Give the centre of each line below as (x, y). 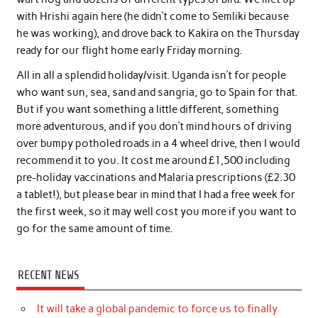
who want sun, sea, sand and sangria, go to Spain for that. (157, 93)
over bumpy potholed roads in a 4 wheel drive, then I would (158, 144)
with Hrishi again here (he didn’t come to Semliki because (152, 17)
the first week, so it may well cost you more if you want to (156, 212)
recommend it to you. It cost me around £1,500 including (153, 161)
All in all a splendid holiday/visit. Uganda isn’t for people (151, 76)
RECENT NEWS (48, 275)
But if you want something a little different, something (147, 110)
